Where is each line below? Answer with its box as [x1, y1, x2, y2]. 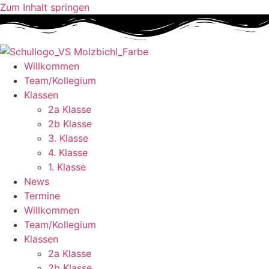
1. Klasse [48, 160, 86, 173]
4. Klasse [48, 146, 88, 159]
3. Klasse [48, 131, 88, 144]
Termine [24, 189, 60, 202]
